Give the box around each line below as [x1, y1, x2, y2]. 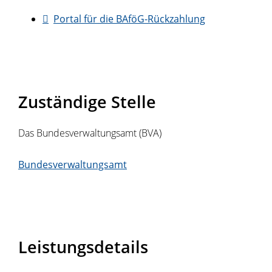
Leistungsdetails [18, 236, 148, 259]
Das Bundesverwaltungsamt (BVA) [18, 126, 161, 140]
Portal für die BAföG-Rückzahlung [53, 12, 205, 25]
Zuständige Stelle [18, 90, 156, 114]
